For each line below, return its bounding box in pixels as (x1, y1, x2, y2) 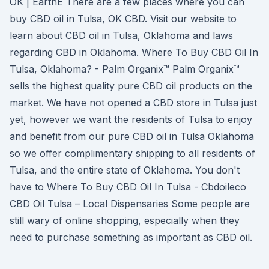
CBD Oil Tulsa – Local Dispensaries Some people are (10, 198, 250, 210)
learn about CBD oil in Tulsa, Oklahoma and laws (10, 29, 233, 41)
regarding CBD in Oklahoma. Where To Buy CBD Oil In (10, 46, 258, 58)
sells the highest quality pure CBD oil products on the (10, 80, 252, 92)
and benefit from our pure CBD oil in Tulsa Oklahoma (10, 130, 254, 142)
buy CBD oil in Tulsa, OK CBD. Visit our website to (10, 13, 237, 25)
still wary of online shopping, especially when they (10, 214, 240, 226)
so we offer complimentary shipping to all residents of (10, 147, 255, 159)
